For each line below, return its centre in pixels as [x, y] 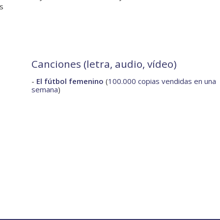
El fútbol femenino [70, 81]
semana [45, 90]
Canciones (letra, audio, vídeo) [104, 64]
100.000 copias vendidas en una [162, 81]
